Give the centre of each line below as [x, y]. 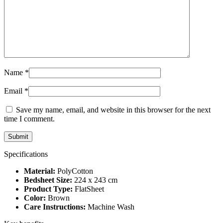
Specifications [26, 154]
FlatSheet [88, 189]
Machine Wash [110, 207]
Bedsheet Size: [48, 180]
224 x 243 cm [95, 180]
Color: [35, 198]
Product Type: [48, 189]
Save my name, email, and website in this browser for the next [113, 110]
